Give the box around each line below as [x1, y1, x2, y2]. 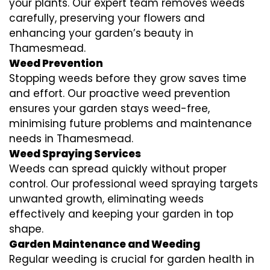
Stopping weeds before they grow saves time [9, 71, 246, 86]
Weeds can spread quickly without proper [9, 161, 227, 176]
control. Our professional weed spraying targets [9, 176, 258, 191]
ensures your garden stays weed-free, [9, 101, 210, 116]
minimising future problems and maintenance [9, 116, 252, 131]
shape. [9, 221, 43, 236]
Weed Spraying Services [9, 146, 141, 161]
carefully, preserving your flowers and [9, 10, 205, 25]
